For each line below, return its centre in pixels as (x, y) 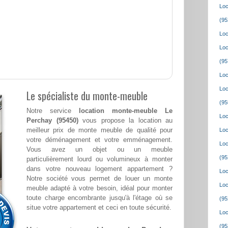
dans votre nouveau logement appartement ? (99, 169)
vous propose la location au (125, 121)
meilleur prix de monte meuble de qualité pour (99, 130)
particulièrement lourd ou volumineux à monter (99, 159)
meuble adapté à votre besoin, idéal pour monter (99, 188)
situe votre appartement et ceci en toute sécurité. (99, 208)
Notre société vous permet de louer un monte (99, 179)
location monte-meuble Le (126, 111)
